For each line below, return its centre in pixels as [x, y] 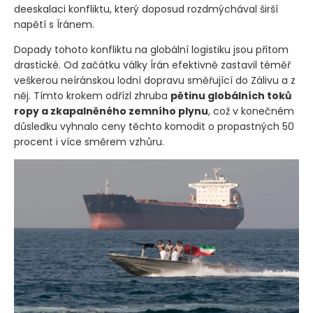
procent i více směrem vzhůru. [89, 142]
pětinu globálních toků [231, 96]
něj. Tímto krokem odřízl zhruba [92, 96]
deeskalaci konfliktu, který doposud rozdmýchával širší [146, 9]
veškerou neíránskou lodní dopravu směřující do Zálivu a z [155, 81]
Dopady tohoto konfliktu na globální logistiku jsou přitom [151, 50]
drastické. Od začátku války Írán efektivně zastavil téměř [152, 65]
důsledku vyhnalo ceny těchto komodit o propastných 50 [154, 127]
